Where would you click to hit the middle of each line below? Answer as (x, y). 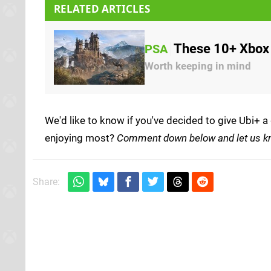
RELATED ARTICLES (102, 8)
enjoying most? (81, 138)
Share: (46, 181)
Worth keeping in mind (198, 66)
